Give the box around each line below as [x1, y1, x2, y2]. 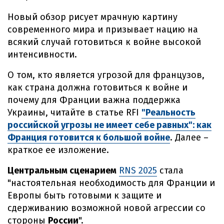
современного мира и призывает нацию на [7, 24, 198, 35]
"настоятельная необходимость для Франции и [7, 177, 215, 188]
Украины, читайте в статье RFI [7, 107, 141, 118]
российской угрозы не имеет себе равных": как [7, 119, 211, 130]
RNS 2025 [119, 165, 157, 176]
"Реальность [141, 107, 195, 118]
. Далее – [170, 132, 208, 143]
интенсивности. [7, 49, 77, 60]
